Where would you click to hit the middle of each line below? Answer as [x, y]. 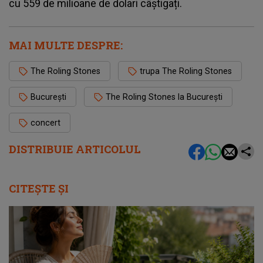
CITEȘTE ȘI [39, 189]
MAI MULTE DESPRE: [66, 45]
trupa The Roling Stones [186, 71]
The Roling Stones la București [164, 97]
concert [45, 123]
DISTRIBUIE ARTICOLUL [75, 149]
